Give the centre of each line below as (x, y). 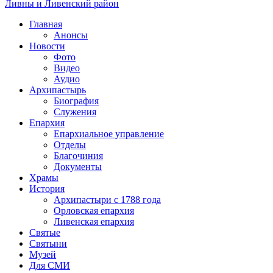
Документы (78, 166)
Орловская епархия (94, 210)
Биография (76, 101)
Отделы (70, 144)
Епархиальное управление (109, 133)
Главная (46, 24)
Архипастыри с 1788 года (107, 199)
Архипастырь (58, 90)
